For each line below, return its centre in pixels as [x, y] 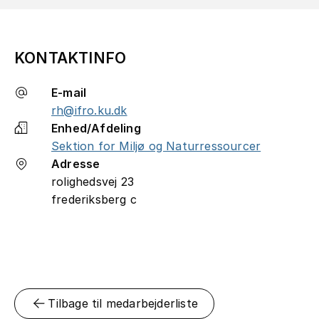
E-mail [69, 92]
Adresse [76, 163]
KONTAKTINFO [70, 58]
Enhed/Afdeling [96, 128]
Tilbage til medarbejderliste [123, 303]
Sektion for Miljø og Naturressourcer [156, 146]
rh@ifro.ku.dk [89, 110]
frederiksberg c [94, 199]
